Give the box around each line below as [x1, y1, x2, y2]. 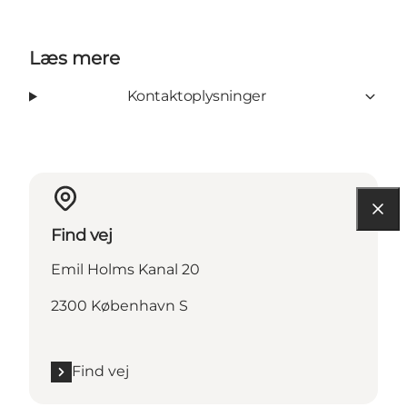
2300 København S [51, 297, 188, 315]
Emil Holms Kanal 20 [51, 261, 200, 279]
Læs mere [29, 47, 120, 70]
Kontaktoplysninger [126, 87, 266, 105]
